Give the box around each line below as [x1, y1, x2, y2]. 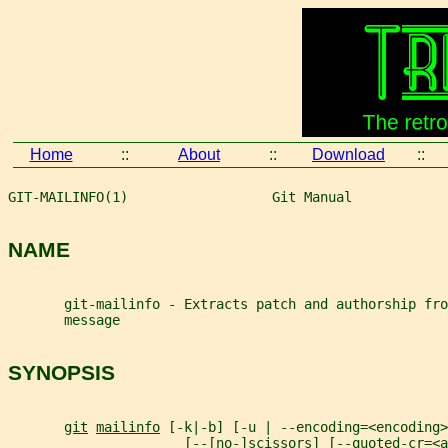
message [8, 311, 120, 328]
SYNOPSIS [8, 361, 115, 385]
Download [312, 146, 385, 163]
